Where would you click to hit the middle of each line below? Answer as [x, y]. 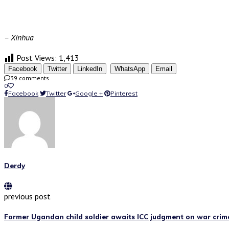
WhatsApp [130, 68]
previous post [27, 196]
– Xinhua [19, 37]
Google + [89, 93]
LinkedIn [90, 68]
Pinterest [124, 93]
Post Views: [37, 58]
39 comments [30, 78]
